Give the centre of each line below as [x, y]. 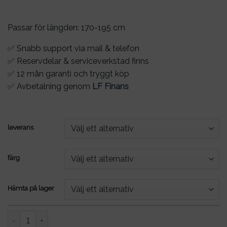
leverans [21, 127]
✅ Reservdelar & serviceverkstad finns [78, 61]
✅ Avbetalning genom [50, 86]
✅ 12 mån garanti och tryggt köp [68, 73]
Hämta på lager [31, 188]
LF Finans [110, 86]
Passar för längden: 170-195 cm [66, 27]
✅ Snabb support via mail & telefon [73, 48]
